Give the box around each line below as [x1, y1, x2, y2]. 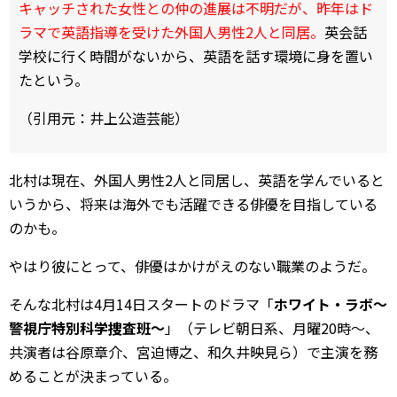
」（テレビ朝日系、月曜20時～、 [165, 316, 379, 339]
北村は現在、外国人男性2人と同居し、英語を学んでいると [9, 168, 385, 191]
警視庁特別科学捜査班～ [9, 316, 165, 339]
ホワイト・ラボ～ [274, 292, 387, 315]
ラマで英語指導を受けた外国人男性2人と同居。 [19, 20, 324, 43]
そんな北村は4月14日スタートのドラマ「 [9, 292, 274, 315]
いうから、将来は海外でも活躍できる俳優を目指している [9, 192, 378, 214]
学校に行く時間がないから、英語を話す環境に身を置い [19, 44, 373, 66]
